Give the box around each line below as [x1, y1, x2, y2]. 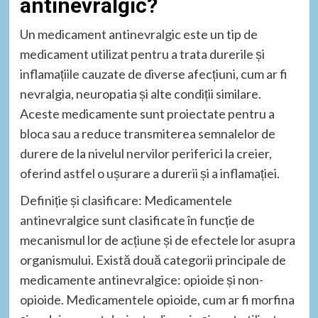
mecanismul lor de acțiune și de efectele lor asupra [19, 232, 295, 248]
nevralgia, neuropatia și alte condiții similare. [19, 86, 261, 102]
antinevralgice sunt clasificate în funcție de [19, 212, 255, 228]
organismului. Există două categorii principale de [19, 252, 286, 268]
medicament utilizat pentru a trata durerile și [19, 46, 265, 62]
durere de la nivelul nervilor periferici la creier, [19, 146, 272, 161]
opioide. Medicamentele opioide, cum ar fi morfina [19, 292, 295, 307]
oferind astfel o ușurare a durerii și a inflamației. [19, 165, 280, 181]
